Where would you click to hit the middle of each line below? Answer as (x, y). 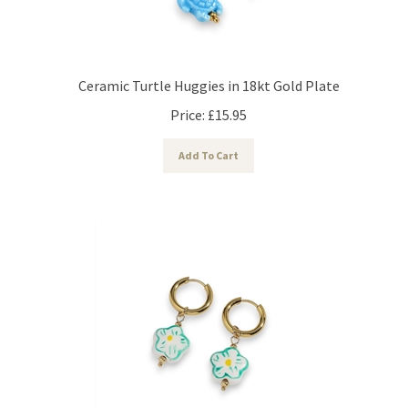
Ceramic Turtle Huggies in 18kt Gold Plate (209, 77)
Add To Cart (209, 147)
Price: (188, 106)
